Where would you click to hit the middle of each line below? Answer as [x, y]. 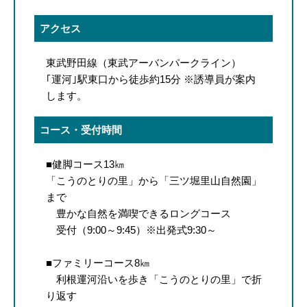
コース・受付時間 [81, 130]
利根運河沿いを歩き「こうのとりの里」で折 [153, 279]
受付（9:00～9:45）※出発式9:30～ [131, 230]
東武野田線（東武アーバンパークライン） [143, 62]
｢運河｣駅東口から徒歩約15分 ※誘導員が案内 [150, 79]
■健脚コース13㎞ [85, 164]
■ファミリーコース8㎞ [103, 262]
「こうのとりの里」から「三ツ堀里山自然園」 [153, 180]
